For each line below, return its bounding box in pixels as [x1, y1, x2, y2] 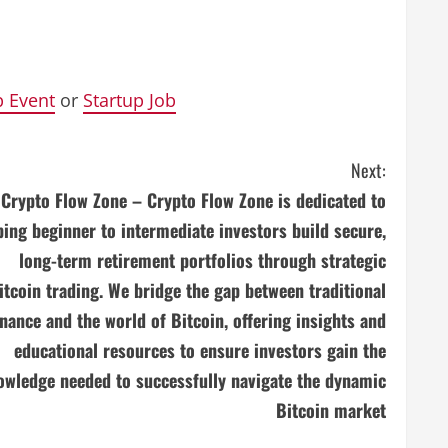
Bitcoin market [276, 397, 386, 423]
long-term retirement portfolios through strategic [19, 247, 386, 273]
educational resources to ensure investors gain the [14, 337, 386, 363]
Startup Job [83, 88, 176, 112]
